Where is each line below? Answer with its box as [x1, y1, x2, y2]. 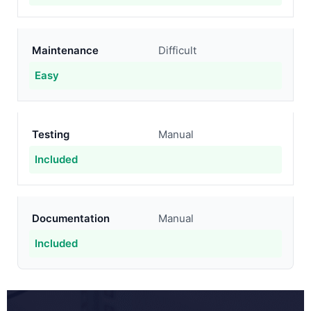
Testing [32, 128, 69, 141]
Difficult [158, 44, 196, 57]
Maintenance [32, 44, 99, 57]
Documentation [32, 212, 110, 225]
